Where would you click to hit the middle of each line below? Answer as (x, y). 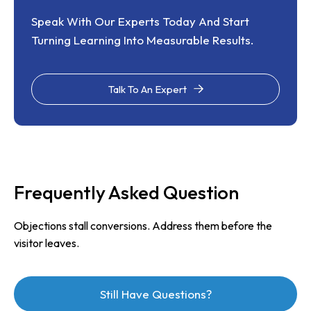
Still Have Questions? (155, 294)
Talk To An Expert (147, 90)
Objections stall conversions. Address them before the (143, 226)
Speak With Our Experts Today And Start (140, 22)
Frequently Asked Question (126, 193)
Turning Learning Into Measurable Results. (143, 40)
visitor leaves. (47, 243)
